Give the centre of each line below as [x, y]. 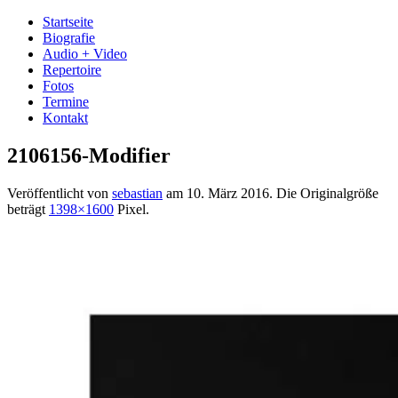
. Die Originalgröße [324, 193]
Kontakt [65, 118]
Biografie [69, 38]
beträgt [28, 209]
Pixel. [131, 209]
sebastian [137, 193]
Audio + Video [85, 54]
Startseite [68, 22]
